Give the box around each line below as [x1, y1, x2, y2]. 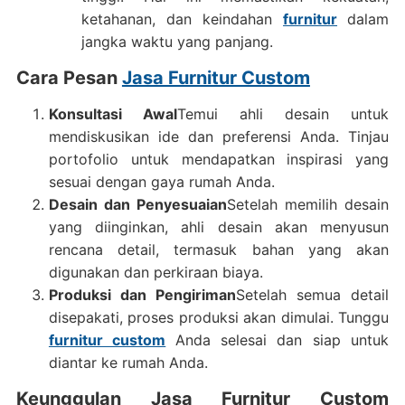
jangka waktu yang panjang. [80, 33, 273, 51]
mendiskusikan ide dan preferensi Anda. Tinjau [48, 127, 390, 146]
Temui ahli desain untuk [176, 105, 390, 123]
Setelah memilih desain [227, 195, 390, 213]
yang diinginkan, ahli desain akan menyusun [48, 218, 390, 236]
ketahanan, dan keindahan [80, 10, 284, 28]
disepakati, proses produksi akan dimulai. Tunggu [48, 308, 390, 326]
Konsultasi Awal [48, 105, 177, 123]
